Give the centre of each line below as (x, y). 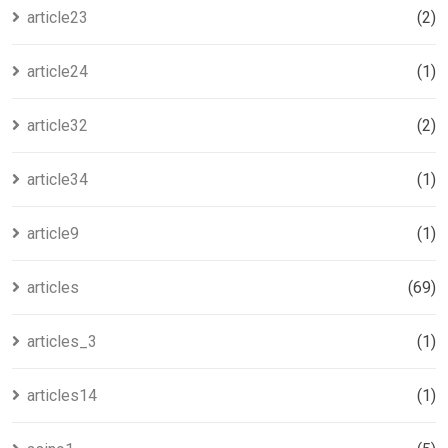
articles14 (62, 395)
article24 (57, 71)
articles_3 (62, 341)
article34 (57, 179)
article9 (53, 233)
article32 (57, 125)
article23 (57, 17)
